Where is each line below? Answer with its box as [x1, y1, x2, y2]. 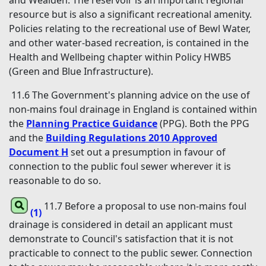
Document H [9, 145, 68, 159]
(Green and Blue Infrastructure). [9, 65, 153, 78]
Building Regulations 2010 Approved [46, 131, 217, 145]
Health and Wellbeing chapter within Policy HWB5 [9, 50, 231, 64]
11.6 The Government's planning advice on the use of [11, 88, 250, 102]
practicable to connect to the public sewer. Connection [9, 246, 252, 260]
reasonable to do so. [9, 174, 101, 188]
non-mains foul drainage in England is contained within [9, 103, 257, 116]
